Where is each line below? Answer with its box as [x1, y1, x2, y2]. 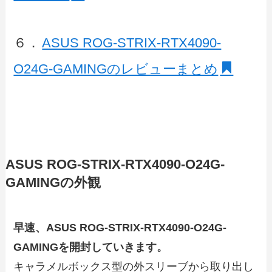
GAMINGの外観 [5, 175, 101, 191]
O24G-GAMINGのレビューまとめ [13, 61, 219, 77]
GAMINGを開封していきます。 [13, 241, 168, 254]
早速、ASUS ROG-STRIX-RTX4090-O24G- [13, 222, 227, 234]
